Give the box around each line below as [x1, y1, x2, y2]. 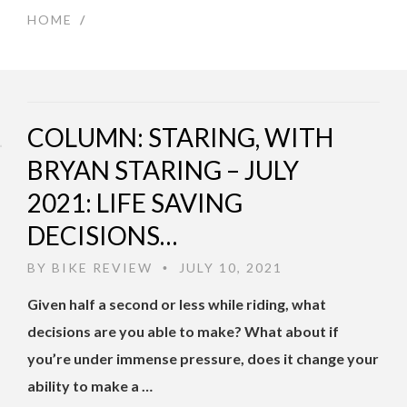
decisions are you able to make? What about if [27, 323, 339, 341]
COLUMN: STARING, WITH [27, 122, 333, 154]
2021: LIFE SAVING [27, 187, 243, 219]
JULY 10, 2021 [174, 260, 283, 276]
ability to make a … [27, 377, 153, 395]
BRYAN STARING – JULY [27, 154, 299, 186]
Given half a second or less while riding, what [27, 295, 326, 313]
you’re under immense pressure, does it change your [27, 350, 379, 368]
